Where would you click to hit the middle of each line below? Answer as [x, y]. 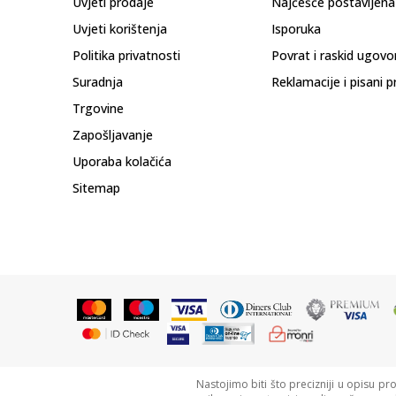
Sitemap [96, 188]
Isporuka [296, 29]
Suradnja [98, 82]
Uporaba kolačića [122, 161]
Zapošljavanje [113, 135]
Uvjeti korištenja [120, 29]
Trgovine [98, 108]
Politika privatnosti [126, 55]
